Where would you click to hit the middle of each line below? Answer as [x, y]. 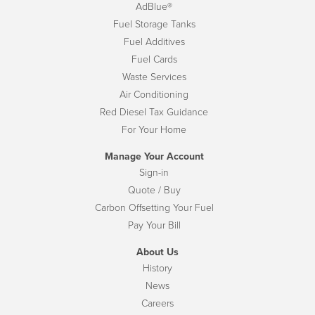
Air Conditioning [154, 95]
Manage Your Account [154, 157]
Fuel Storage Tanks [154, 25]
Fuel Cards [154, 60]
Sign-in [154, 173]
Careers [157, 304]
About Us [157, 252]
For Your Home [154, 130]
